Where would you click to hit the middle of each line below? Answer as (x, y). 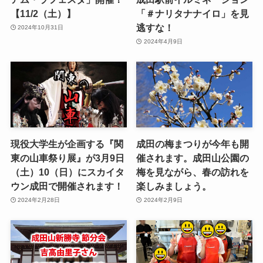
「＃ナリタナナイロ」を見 (193, 13)
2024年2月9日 (163, 200)
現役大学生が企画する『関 (67, 144)
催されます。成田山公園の (193, 158)
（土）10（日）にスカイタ (67, 172)
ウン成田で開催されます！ (67, 186)
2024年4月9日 (163, 42)
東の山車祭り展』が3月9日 (67, 158)
